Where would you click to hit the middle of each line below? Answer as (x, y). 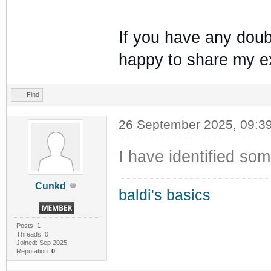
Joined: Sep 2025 (41, 242)
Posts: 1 (28, 225)
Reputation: (34, 251)
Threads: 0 (32, 234)
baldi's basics (164, 195)
